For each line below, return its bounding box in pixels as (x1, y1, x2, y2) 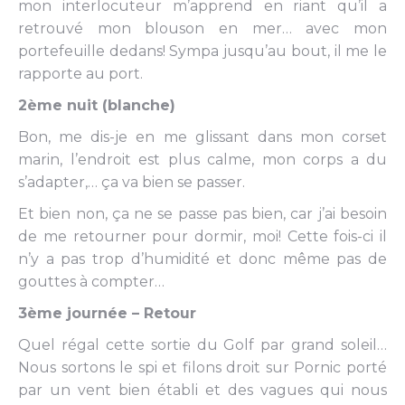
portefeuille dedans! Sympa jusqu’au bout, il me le (18, 42, 387, 60)
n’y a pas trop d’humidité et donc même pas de (18, 250, 387, 268)
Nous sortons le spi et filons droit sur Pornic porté (18, 359, 387, 376)
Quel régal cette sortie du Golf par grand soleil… (18, 336, 387, 353)
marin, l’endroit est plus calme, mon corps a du (18, 151, 387, 168)
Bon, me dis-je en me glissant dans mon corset (18, 128, 387, 146)
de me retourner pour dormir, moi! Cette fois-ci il (18, 228, 387, 245)
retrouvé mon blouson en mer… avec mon (18, 20, 387, 37)
